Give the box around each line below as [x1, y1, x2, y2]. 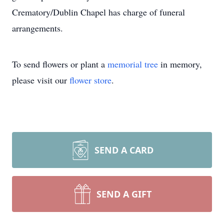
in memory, [158, 58, 202, 70]
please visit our [12, 74, 69, 86]
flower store [69, 74, 111, 86]
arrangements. [12, 22, 63, 34]
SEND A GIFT [96, 188, 151, 200]
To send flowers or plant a [12, 58, 107, 70]
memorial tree [107, 58, 158, 70]
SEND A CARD [94, 144, 153, 156]
